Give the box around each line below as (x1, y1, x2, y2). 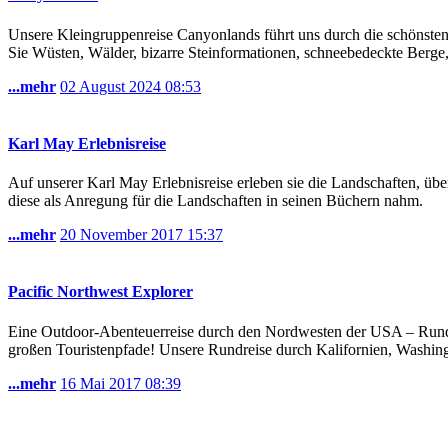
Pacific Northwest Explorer (8, 283, 193, 301)
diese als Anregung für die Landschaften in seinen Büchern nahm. (8, 192, 423, 210)
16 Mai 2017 (60, 374, 145, 392)
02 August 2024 (60, 77, 165, 95)
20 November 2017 (60, 226, 187, 244)
